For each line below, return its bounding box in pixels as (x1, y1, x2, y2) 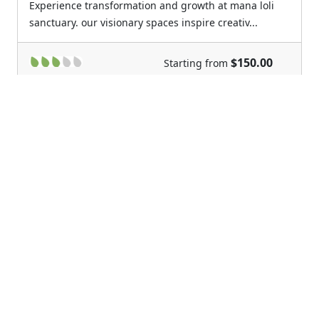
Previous (38, 194, 85, 211)
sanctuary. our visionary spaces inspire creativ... (29, 16, 258, 30)
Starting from (164, 56, 228, 70)
